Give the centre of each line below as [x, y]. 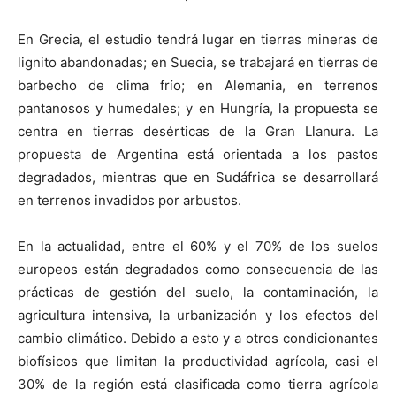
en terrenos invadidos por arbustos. [129, 200]
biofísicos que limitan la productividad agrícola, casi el [198, 361]
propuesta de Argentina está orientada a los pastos [198, 154]
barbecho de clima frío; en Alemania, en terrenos [198, 85]
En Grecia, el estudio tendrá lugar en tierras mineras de [198, 39]
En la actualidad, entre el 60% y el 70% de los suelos [198, 246]
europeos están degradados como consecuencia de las [198, 269]
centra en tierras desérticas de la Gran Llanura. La [198, 131]
